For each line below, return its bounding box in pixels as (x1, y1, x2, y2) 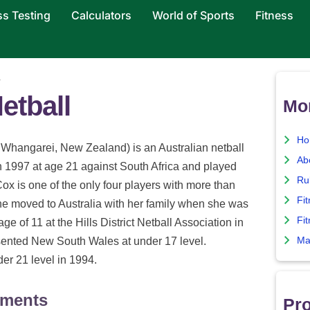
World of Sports (152, 8, 235, 22)
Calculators (71, 8, 131, 22)
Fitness (255, 8, 293, 22)
